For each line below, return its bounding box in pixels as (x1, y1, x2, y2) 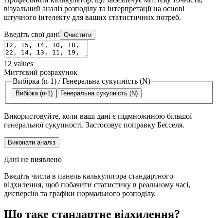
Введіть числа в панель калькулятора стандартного (4, 172, 173, 181)
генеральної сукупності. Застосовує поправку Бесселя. (4, 121, 184, 129)
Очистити (64, 31, 91, 38)
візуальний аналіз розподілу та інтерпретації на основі (4, 4, 184, 13)
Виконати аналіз (8, 139, 55, 146)
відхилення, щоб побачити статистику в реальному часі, (4, 181, 190, 189)
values (14, 59, 33, 68)
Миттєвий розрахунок (4, 68, 77, 76)
